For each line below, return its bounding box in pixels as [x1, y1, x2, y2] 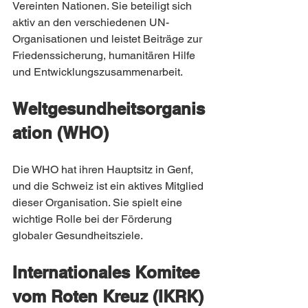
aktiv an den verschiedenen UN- [12, 16, 169, 29]
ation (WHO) [12, 123, 109, 142]
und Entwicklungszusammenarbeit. [12, 65, 183, 78]
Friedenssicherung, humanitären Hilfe [12, 49, 198, 62]
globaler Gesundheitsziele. [12, 229, 143, 242]
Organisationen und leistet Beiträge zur [12, 32, 205, 45]
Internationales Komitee [12, 263, 204, 282]
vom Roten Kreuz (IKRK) [12, 287, 203, 306]
